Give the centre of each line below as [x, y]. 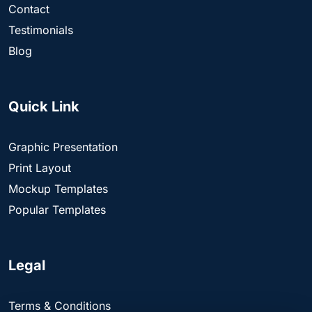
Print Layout [40, 168]
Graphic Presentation [63, 147]
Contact [29, 9]
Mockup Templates [58, 189]
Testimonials [41, 30]
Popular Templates [57, 210]
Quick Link [44, 107]
